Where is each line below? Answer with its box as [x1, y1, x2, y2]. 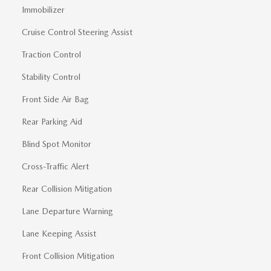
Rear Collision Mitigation [22, 184, 112, 194]
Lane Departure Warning [22, 206, 113, 216]
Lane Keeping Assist [22, 229, 96, 238]
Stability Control [22, 72, 80, 82]
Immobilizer [22, 5, 65, 15]
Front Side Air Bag [22, 94, 89, 104]
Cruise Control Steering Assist [22, 27, 132, 37]
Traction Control [22, 50, 81, 59]
